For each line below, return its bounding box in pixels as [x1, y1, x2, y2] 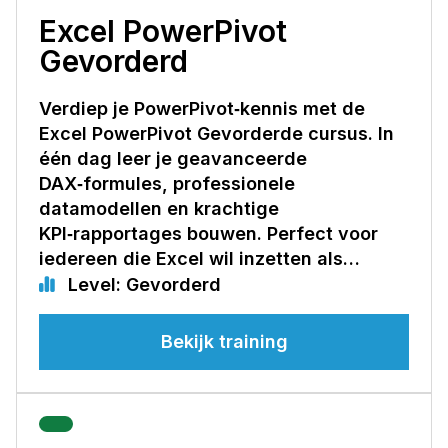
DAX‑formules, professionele [39, 172, 295, 194]
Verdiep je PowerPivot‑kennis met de [39, 97, 365, 119]
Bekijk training [160, 330, 288, 352]
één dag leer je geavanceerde [39, 147, 307, 169]
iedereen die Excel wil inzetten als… [39, 247, 360, 269]
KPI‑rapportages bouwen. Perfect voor [39, 222, 378, 244]
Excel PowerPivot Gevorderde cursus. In [39, 122, 394, 144]
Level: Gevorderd [63, 273, 221, 295]
